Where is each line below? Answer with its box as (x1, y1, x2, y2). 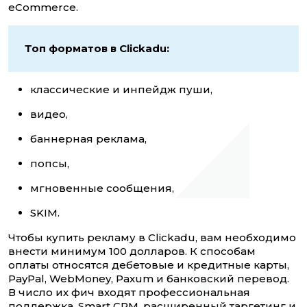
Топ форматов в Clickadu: (25, 42, 169, 56)
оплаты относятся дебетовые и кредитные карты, (8, 258, 289, 272)
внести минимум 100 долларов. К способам (8, 245, 256, 258)
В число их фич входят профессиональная (8, 286, 250, 299)
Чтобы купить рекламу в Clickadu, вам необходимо (8, 231, 296, 245)
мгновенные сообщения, (30, 182, 177, 195)
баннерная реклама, (30, 132, 149, 146)
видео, (30, 108, 71, 121)
